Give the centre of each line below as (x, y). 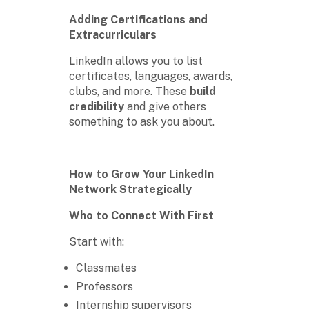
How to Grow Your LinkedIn (141, 174)
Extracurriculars (113, 34)
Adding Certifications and (138, 19)
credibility (97, 106)
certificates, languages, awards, (151, 76)
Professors (104, 286)
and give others (165, 106)
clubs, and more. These (129, 91)
